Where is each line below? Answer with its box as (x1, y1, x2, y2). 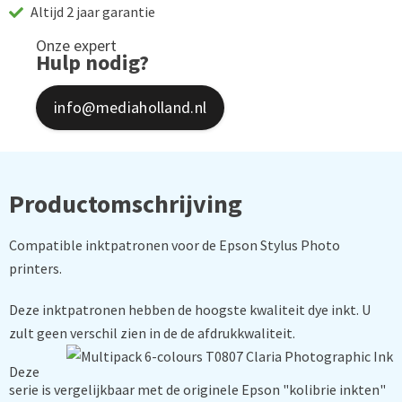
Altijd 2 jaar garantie (28, 3, 155, 21)
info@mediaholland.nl (54, 97, 207, 118)
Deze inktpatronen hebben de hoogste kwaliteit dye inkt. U (9, 301, 371, 319)
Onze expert (36, 35, 117, 56)
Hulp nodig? (36, 48, 149, 76)
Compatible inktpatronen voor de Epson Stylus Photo (9, 236, 340, 254)
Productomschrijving (9, 188, 242, 220)
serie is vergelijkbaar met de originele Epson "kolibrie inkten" (9, 380, 386, 398)
